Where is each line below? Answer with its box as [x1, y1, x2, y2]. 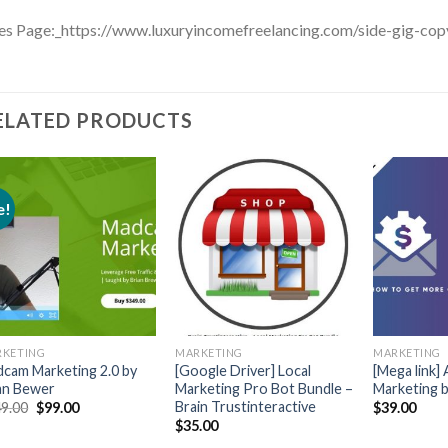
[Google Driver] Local [175, 361, 312, 379]
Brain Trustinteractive [175, 397, 317, 415]
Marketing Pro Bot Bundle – [175, 379, 354, 397]
